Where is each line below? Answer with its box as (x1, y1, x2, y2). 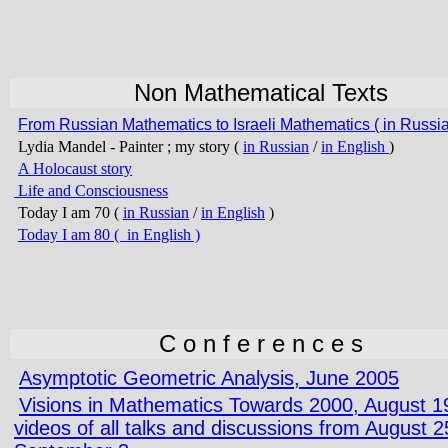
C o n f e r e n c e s (159, 330, 363, 357)
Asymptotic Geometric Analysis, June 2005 (19, 367, 399, 389)
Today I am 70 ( (14, 204, 123, 221)
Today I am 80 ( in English (18, 226, 191, 243)
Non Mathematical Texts (134, 79, 388, 106)
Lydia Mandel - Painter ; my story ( (18, 138, 243, 155)
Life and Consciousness (14, 182, 168, 199)
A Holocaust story (18, 160, 132, 177)
